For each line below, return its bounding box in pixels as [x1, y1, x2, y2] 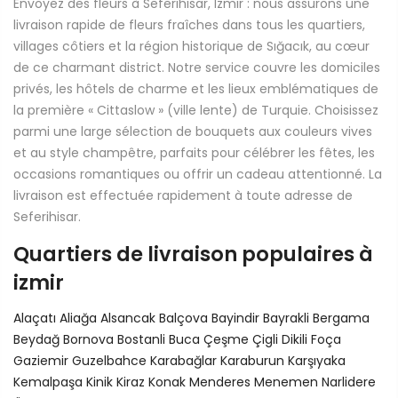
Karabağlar [150, 351, 220, 370]
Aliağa [60, 308, 100, 327]
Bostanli [117, 330, 169, 348]
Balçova [159, 308, 211, 327]
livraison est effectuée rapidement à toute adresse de [13, 186, 353, 204]
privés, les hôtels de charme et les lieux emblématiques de [13, 79, 378, 98]
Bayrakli [263, 308, 313, 327]
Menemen [254, 372, 322, 391]
